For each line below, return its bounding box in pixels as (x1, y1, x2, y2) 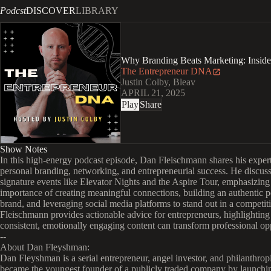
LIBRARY (76, 5, 119, 16)
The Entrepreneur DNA (121, 66, 212, 76)
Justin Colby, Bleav (121, 77, 195, 87)
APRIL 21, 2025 (121, 88, 185, 98)
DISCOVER (26, 5, 76, 16)
